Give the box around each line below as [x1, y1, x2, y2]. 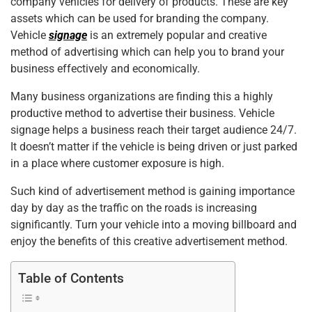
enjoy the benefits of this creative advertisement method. [10, 234, 288, 248]
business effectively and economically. [10, 61, 200, 75]
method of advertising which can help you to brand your [10, 45, 284, 58]
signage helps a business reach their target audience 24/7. [10, 123, 297, 136]
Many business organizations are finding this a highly [10, 89, 273, 103]
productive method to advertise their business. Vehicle [10, 106, 274, 120]
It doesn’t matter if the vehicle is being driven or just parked [10, 139, 297, 153]
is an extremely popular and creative [87, 28, 267, 42]
